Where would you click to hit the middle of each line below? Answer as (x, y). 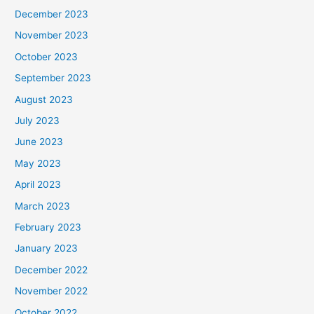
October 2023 (47, 56)
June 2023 (39, 142)
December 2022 (52, 269)
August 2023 (44, 99)
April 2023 (38, 185)
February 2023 (48, 227)
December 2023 (52, 14)
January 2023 (47, 248)
